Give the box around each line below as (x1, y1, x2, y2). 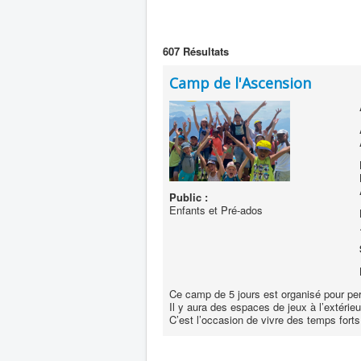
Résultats (180, 44, 229, 59)
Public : (169, 189, 208, 205)
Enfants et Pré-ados (169, 202, 263, 218)
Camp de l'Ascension (169, 73, 311, 93)
